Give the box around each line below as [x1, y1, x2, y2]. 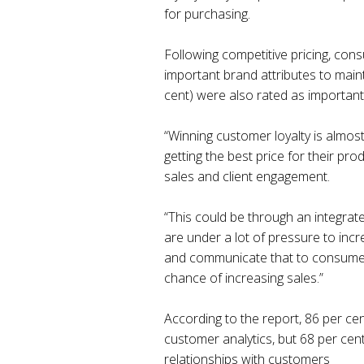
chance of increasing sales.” [163, 269, 323, 288]
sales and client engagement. [163, 167, 330, 186]
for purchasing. [163, 5, 250, 24]
